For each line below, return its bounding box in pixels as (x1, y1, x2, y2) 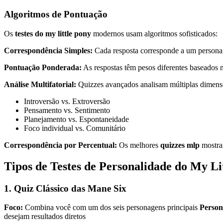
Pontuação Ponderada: (4, 63, 82, 72)
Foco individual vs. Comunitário (24, 123, 125, 132)
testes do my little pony (15, 29, 91, 38)
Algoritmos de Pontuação (4, 9, 108, 20)
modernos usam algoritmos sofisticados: (91, 29, 218, 38)
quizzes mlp (160, 140, 200, 149)
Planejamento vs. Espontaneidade (24, 114, 129, 123)
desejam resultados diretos (4, 212, 86, 221)
